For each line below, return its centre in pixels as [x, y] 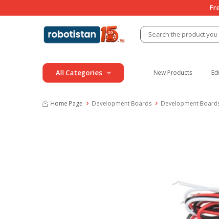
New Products [173, 72]
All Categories [79, 73]
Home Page [66, 103]
